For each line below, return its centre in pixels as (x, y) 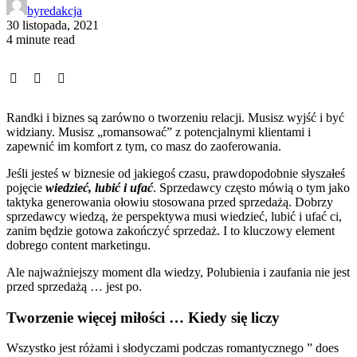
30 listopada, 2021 (53, 25)
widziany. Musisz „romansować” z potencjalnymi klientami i (159, 131)
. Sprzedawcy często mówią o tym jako (251, 187)
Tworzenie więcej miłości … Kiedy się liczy (143, 317)
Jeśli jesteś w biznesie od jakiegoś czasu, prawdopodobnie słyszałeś (176, 173)
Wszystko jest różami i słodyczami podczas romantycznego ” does (173, 348)
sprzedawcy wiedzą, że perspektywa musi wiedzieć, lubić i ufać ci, (174, 216)
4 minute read (41, 39)
